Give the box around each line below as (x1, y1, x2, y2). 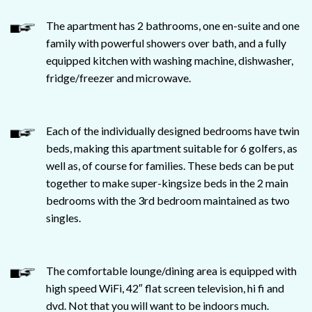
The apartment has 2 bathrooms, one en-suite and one (46, 18, 299, 32)
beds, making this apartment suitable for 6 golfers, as (46, 141, 297, 155)
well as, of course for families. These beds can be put (46, 158, 294, 172)
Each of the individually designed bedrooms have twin (46, 123, 299, 137)
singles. (46, 210, 81, 224)
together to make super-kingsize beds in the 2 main (46, 175, 288, 189)
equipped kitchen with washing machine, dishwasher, (46, 53, 293, 67)
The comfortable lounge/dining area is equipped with (46, 263, 297, 277)
